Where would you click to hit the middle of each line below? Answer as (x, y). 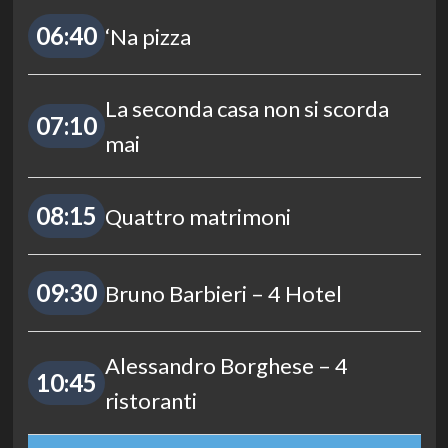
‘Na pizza (147, 36)
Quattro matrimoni (197, 216)
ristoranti (150, 401)
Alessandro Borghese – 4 (226, 366)
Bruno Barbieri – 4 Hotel (223, 293)
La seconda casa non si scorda (246, 109)
